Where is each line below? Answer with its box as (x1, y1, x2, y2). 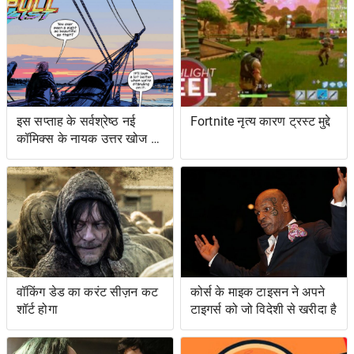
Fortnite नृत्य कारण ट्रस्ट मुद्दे (190, 113, 331, 129)
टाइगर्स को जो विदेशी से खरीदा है (190, 302, 337, 318)
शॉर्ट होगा (17, 302, 58, 318)
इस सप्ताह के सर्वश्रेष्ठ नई (17, 113, 135, 129)
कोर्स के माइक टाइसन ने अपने (190, 284, 325, 300)
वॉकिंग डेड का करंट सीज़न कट (17, 284, 158, 300)
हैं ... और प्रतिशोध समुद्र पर (17, 148, 147, 164)
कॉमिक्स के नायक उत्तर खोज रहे (17, 130, 163, 146)
